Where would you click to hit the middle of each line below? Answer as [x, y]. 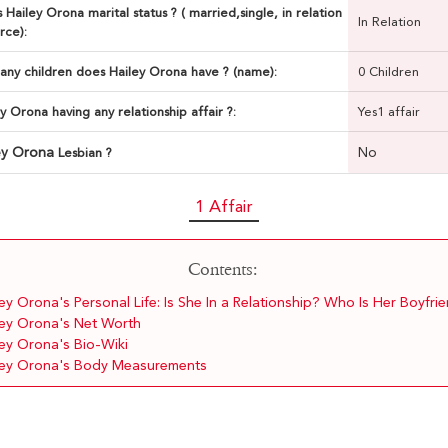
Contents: [222, 270]
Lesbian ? [84, 153]
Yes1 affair [388, 112]
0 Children [388, 72]
